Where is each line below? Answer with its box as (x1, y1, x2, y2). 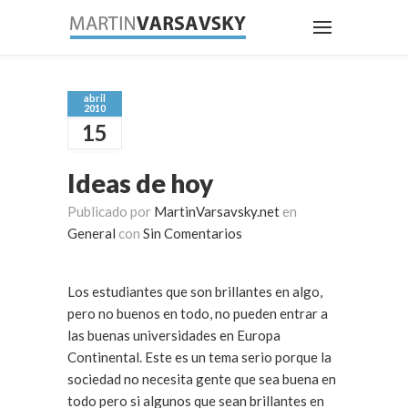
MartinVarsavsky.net (154, 203, 280, 219)
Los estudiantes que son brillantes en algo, (67, 283, 322, 300)
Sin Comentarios (143, 225, 242, 241)
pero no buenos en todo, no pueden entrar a (67, 305, 328, 321)
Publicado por (67, 203, 154, 219)
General (67, 225, 116, 241)
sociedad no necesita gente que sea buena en (67, 371, 336, 387)
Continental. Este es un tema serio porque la (67, 349, 145, 365)
